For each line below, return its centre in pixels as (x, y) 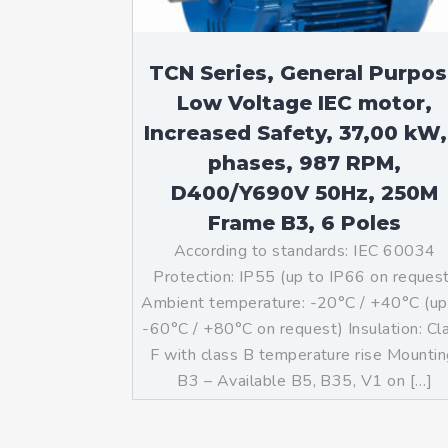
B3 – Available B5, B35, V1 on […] (305, 381)
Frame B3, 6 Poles (305, 223)
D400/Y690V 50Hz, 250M (305, 193)
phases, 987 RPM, (305, 163)
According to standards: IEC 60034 (304, 251)
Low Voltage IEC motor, (305, 103)
